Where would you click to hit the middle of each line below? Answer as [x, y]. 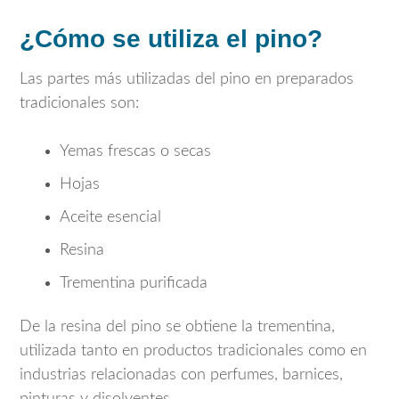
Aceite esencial [110, 217]
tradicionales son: [79, 103]
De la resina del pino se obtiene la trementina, [177, 327]
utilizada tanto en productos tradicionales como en [193, 351]
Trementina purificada [134, 283]
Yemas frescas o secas [135, 151]
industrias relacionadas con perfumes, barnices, [181, 375]
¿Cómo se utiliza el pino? [171, 38]
